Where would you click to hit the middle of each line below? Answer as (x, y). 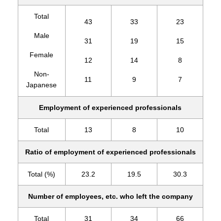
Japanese (42, 85)
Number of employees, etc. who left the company (110, 196)
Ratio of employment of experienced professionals (110, 152)
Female (42, 55)
